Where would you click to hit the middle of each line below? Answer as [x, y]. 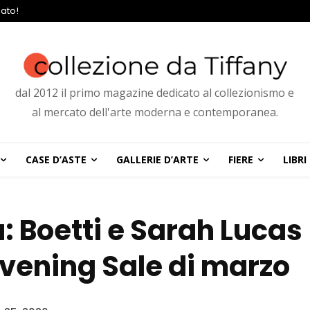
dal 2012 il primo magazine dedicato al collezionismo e [155, 93]
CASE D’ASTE [56, 160]
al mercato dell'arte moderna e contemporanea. [155, 112]
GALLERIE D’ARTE [157, 160]
